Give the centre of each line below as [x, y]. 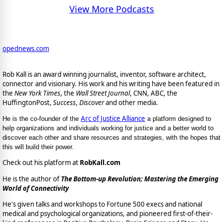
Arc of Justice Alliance [113, 118]
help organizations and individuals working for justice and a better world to [108, 128]
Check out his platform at [41, 163]
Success [64, 102]
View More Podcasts [112, 9]
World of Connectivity [36, 188]
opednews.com [26, 49]
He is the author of [32, 179]
